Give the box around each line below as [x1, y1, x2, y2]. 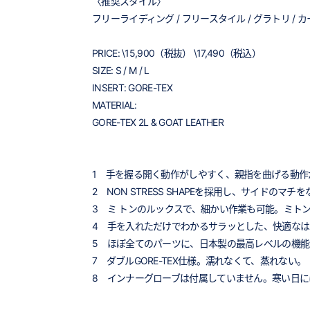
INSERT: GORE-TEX [92, 82, 172, 93]
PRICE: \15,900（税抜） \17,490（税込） [92, 47, 262, 59]
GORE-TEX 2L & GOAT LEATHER [92, 116, 224, 128]
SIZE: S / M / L [92, 64, 149, 76]
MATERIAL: [92, 99, 137, 111]
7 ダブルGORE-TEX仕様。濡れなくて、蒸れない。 [92, 255, 307, 266]
